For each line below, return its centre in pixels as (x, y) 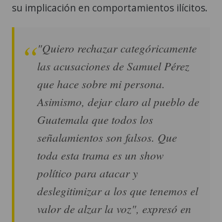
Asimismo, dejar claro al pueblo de (118, 101)
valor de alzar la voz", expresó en (114, 208)
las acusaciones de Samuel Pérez (113, 65)
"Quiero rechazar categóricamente (117, 48)
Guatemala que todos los (95, 119)
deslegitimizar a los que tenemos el (118, 190)
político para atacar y (87, 172)
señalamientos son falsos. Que (107, 137)
